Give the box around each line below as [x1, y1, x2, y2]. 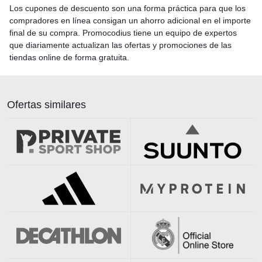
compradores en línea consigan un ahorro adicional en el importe [9, 15, 251, 25]
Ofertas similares [7, 98, 86, 111]
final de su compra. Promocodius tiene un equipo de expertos [9, 27, 237, 37]
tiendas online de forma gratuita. [9, 52, 129, 62]
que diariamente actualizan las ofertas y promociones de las [9, 40, 232, 50]
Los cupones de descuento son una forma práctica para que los [9, 3, 246, 13]
